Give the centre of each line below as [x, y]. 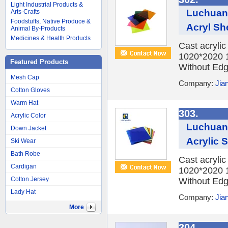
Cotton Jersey [30, 179]
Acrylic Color [28, 116]
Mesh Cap [25, 77]
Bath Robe [25, 154]
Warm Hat [24, 103]
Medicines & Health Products [51, 38]
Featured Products [39, 62]
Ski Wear [23, 141]
